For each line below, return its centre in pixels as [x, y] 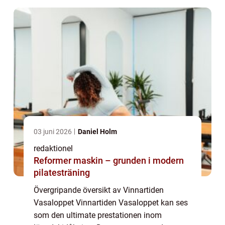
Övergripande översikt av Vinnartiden [99, 190]
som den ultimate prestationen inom [98, 215]
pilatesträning [62, 172]
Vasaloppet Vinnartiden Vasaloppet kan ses [111, 202]
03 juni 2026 [53, 131]
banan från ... [57, 11]
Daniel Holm [97, 131]
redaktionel [53, 148]
